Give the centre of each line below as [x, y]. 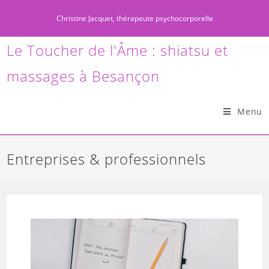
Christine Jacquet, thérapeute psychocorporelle [134, 18]
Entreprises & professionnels [107, 159]
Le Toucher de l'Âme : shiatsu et [118, 50]
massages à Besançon [83, 76]
